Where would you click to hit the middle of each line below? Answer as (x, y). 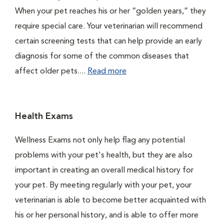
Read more (107, 71)
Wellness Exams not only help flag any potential (100, 140)
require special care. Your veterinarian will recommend (109, 26)
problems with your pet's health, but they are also (104, 155)
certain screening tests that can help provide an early (108, 41)
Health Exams (44, 116)
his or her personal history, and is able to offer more (107, 215)
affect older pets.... (51, 71)
